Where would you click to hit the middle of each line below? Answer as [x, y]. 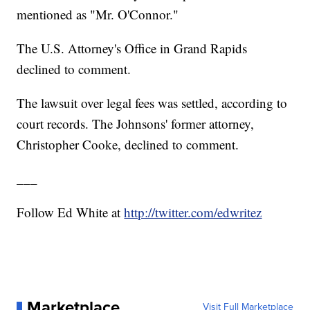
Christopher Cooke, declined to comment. [128, 145]
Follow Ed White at [71, 212]
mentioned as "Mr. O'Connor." [98, 15]
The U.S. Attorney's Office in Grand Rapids [132, 48]
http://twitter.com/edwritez [193, 212]
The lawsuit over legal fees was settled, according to [152, 103]
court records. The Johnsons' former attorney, [136, 124]
